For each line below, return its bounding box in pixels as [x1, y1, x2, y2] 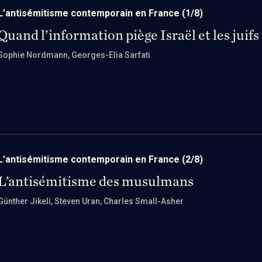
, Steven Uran [51, 196, 100, 206]
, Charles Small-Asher [100, 196, 184, 206]
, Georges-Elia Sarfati [68, 50, 150, 60]
